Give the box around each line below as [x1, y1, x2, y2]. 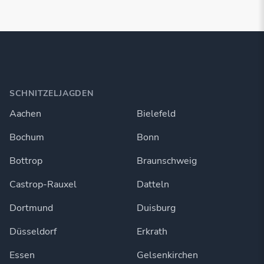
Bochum [9, 130, 44, 144]
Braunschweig [137, 154, 197, 167]
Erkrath [137, 225, 167, 238]
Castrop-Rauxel [9, 177, 77, 191]
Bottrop [9, 154, 42, 167]
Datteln [137, 177, 169, 191]
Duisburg [137, 201, 176, 214]
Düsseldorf [9, 225, 57, 238]
